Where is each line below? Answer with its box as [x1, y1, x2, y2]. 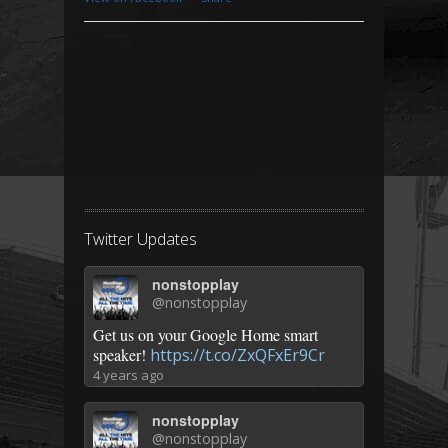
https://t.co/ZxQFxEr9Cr [150, 344, 325, 367]
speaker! [93, 344, 150, 366]
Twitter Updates [84, 228, 197, 251]
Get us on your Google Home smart [93, 324, 318, 346]
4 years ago [93, 366, 164, 385]
